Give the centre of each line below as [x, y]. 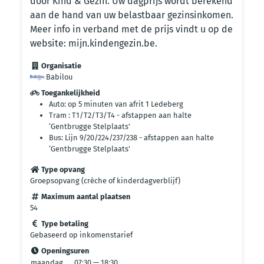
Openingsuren [64, 251]
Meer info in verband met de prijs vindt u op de [131, 29]
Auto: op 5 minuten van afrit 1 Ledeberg [116, 104]
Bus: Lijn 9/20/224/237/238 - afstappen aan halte [131, 138]
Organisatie [60, 66]
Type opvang [62, 169]
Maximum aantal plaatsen [85, 197]
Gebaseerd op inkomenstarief [81, 235]
